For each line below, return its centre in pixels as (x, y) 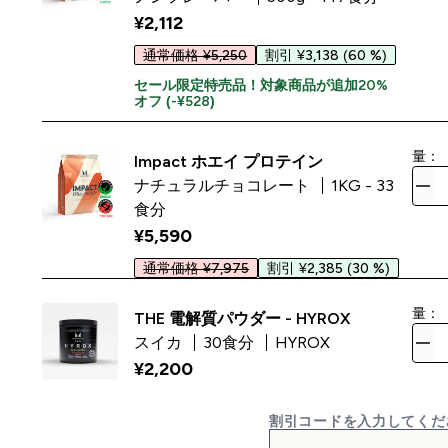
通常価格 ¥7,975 (196, 268)
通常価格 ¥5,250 (195, 55)
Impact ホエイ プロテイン (229, 161)
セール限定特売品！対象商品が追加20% (261, 85)
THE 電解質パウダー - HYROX (242, 318)
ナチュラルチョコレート (224, 185)
